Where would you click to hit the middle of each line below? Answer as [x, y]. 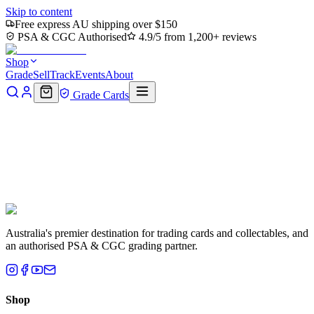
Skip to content [39, 12]
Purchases [163, 175]
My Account [64, 136]
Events [90, 75]
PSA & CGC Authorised [71, 37]
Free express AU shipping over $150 [96, 24]
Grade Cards [100, 95]
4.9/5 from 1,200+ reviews [196, 37]
